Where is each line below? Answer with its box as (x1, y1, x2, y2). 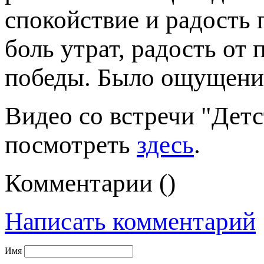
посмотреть (5, 131, 137, 159)
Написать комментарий (5, 207, 256, 235)
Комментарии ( (5, 169, 167, 197)
